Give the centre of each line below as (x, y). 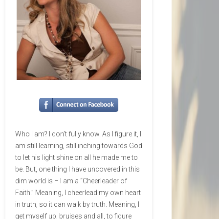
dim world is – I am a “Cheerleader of (71, 181)
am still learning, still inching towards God (79, 145)
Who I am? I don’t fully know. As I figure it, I (78, 134)
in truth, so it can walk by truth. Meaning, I (77, 204)
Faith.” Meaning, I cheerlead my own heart (78, 192)
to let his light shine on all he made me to (77, 157)
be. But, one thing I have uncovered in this (77, 169)
